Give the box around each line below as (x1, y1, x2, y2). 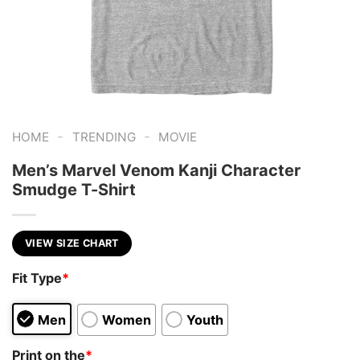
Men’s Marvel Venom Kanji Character (12, 160, 301, 180)
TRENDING (72, 129, 136, 145)
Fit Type (12, 270, 62, 287)
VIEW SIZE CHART (25, 236, 119, 249)
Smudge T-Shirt (12, 179, 136, 199)
